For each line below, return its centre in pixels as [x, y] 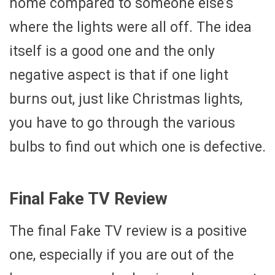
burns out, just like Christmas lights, [126, 99]
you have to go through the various [122, 123]
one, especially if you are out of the [122, 255]
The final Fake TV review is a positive [128, 231]
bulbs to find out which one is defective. [137, 147]
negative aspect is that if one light [119, 75]
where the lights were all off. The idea [130, 27]
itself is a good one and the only [112, 51]
